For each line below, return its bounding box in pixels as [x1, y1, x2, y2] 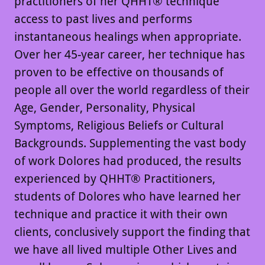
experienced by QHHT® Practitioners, [14, 172, 215, 186]
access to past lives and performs [14, 12, 192, 26]
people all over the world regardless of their [14, 83, 250, 97]
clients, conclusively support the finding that [14, 225, 250, 239]
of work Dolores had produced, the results [14, 154, 241, 168]
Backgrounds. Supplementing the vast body [14, 136, 246, 150]
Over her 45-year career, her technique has [14, 47, 245, 62]
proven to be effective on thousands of [14, 65, 224, 79]
